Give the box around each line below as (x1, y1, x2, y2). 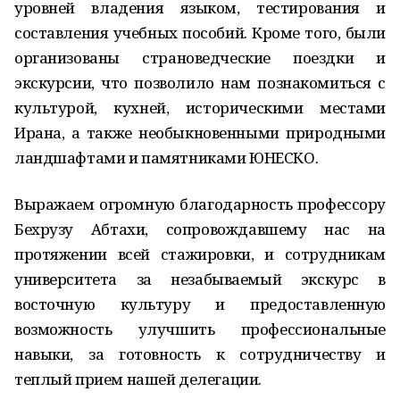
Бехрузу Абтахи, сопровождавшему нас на (14, 219, 386, 239)
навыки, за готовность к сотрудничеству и (14, 344, 386, 364)
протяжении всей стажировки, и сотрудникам (14, 244, 386, 264)
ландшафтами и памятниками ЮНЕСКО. (14, 147, 319, 168)
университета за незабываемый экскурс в (14, 269, 386, 289)
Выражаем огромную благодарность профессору (14, 194, 386, 214)
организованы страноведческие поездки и (14, 47, 386, 68)
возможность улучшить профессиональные (14, 319, 386, 339)
